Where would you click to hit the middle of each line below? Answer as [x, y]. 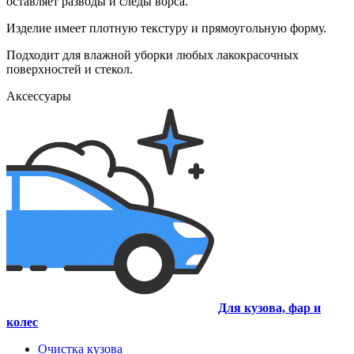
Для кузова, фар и [269, 308]
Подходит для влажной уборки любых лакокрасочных [153, 55]
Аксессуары [39, 96]
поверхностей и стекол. [70, 70]
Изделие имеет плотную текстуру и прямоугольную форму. [166, 28]
